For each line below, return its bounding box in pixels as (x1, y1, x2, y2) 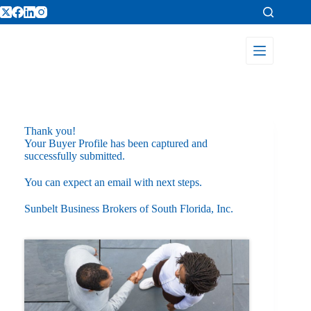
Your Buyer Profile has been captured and (24, 137, 208, 149)
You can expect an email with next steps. (24, 176, 202, 188)
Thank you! (24, 125, 76, 137)
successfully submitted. (24, 150, 125, 162)
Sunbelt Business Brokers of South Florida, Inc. (24, 203, 233, 215)
